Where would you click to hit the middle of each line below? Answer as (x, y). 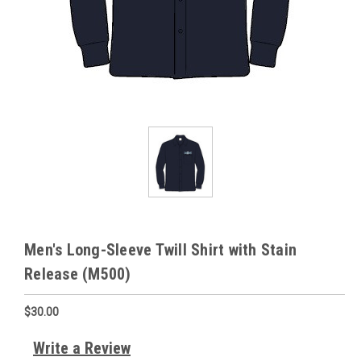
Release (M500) (78, 274)
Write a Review (81, 349)
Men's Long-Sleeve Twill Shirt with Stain (160, 249)
